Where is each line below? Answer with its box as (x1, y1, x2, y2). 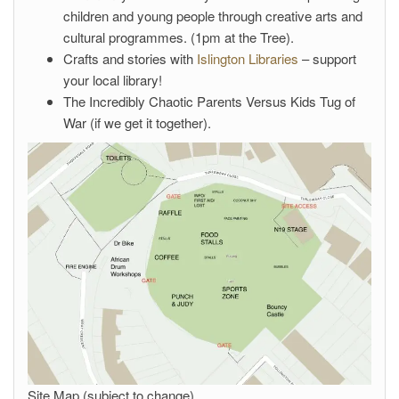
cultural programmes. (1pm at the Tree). (63, 28, 294, 47)
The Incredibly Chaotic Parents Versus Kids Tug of (63, 92, 355, 111)
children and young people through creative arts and (63, 6, 362, 26)
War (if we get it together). (63, 113, 211, 133)
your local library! (63, 70, 162, 90)
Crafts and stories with (63, 49, 193, 69)
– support (298, 49, 356, 69)
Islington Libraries (193, 49, 298, 69)
